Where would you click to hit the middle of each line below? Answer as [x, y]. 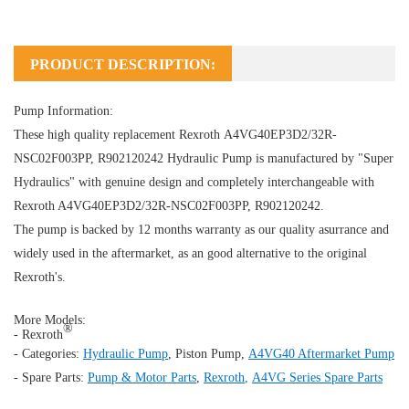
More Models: [50, 320]
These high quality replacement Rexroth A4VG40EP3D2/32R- [175, 134]
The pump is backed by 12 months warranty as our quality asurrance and [201, 229]
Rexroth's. [40, 277]
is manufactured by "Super [323, 158]
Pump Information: [63, 110]
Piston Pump [208, 353]
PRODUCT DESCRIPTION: [123, 64]
